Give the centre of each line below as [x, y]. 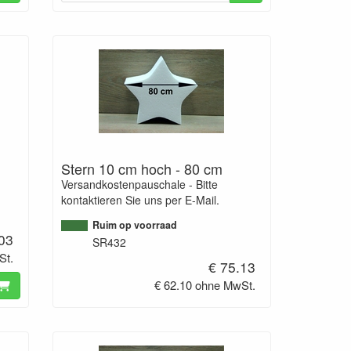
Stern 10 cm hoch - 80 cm [141, 168]
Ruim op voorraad [134, 224]
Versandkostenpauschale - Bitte [139, 184]
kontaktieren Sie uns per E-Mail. [140, 199]
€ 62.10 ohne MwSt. [205, 284]
